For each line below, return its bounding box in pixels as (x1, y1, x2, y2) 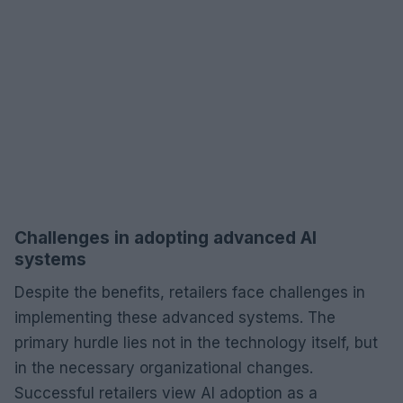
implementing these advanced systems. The (14, 308, 336, 327)
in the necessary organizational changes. (14, 358, 313, 377)
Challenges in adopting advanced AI (14, 227, 317, 248)
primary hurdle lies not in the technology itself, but (14, 333, 378, 352)
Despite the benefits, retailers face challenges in (14, 282, 365, 301)
